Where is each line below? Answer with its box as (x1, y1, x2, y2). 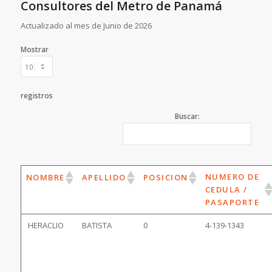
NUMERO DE (205, 171, 260, 182)
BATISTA (81, 219, 114, 231)
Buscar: (174, 110, 200, 121)
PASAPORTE (205, 196, 260, 208)
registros (20, 90, 53, 101)
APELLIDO (81, 172, 126, 183)
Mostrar (20, 44, 49, 55)
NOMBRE (25, 172, 65, 183)
